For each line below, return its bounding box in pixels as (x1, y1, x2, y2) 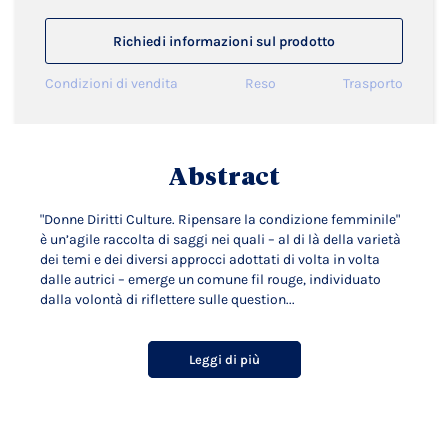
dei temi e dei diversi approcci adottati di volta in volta (40, 251, 380, 268)
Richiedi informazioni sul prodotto (113, 33, 335, 50)
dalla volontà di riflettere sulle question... (40, 291, 295, 308)
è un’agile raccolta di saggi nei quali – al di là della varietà (40, 231, 401, 248)
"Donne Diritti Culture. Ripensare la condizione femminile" (40, 211, 400, 228)
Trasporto (343, 75, 403, 92)
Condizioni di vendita (45, 75, 178, 92)
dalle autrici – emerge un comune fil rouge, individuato (40, 271, 381, 288)
